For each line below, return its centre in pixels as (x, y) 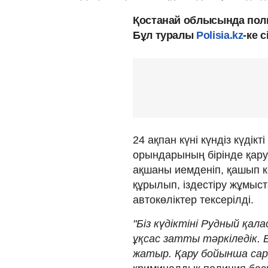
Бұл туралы (165, 35)
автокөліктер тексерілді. (193, 200)
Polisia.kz (220, 35)
